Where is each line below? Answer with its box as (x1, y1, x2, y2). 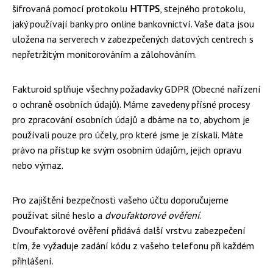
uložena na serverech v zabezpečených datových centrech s (12, 33, 253, 45)
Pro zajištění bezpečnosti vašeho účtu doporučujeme (12, 194, 229, 206)
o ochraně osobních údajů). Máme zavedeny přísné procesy (12, 98, 249, 110)
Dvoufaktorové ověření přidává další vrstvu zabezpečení (12, 224, 246, 236)
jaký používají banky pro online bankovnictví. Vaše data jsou (12, 18, 254, 30)
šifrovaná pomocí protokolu (12, 2, 130, 15)
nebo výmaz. (12, 159, 63, 171)
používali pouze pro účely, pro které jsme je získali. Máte (12, 129, 243, 141)
